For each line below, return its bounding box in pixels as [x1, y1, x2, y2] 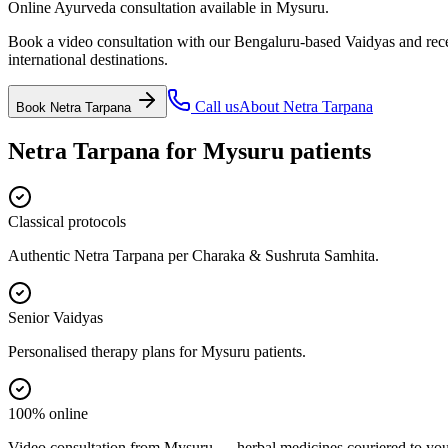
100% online [8, 404, 88, 422]
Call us [191, 97, 239, 115]
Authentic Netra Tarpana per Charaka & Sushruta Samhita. [8, 246, 379, 264]
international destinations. [8, 50, 168, 68]
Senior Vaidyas [8, 308, 103, 326]
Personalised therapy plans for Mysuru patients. [8, 342, 306, 360]
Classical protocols [8, 212, 126, 230]
